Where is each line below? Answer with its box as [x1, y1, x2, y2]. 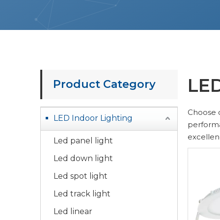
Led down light [54, 154, 113, 163]
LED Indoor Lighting [54, 113, 133, 123]
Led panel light [54, 136, 113, 145]
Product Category [53, 78, 156, 91]
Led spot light [54, 171, 108, 181]
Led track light [54, 189, 110, 198]
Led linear [54, 207, 92, 216]
